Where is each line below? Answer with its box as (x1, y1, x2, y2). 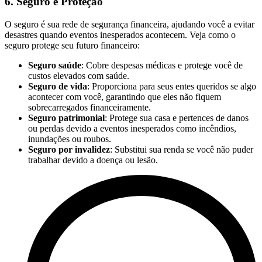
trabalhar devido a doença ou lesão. (28, 155, 158, 165)
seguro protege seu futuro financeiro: (5, 40, 140, 50)
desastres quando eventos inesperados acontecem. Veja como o (5, 30, 236, 40)
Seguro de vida (28, 81, 87, 91)
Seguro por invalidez (28, 144, 110, 154)
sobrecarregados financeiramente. (28, 102, 151, 112)
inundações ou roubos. (28, 134, 111, 144)
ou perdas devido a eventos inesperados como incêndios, (28, 123, 236, 133)
